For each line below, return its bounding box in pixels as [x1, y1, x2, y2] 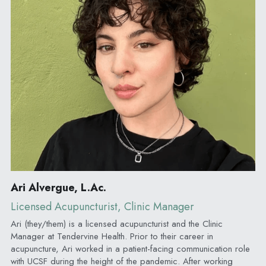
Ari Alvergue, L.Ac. [10, 179, 106, 195]
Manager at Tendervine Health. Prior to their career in [10, 229, 213, 243]
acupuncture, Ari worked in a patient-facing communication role [10, 242, 250, 255]
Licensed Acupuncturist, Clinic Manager [10, 198, 194, 214]
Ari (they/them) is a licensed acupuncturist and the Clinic [10, 217, 223, 230]
